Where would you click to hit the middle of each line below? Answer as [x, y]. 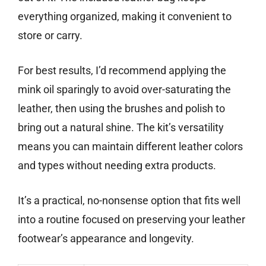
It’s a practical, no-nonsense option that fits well [129, 201]
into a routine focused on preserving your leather [132, 220]
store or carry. [50, 36]
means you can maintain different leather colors [130, 147]
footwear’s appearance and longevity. [106, 239]
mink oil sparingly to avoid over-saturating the [124, 90]
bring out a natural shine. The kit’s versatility [121, 128]
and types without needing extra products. [117, 166]
